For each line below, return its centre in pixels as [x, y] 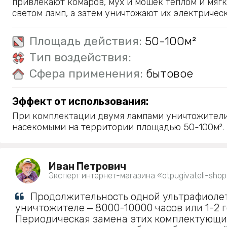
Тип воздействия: [80, 57]
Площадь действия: [87, 41]
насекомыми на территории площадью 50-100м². [118, 127]
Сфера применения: [88, 73]
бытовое [169, 73]
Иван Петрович [87, 166]
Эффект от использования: [80, 101]
